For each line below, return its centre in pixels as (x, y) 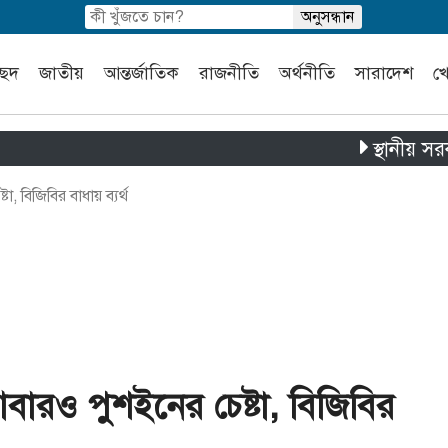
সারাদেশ (384, 73)
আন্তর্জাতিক (141, 73)
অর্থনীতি (307, 73)
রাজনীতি (229, 73)
